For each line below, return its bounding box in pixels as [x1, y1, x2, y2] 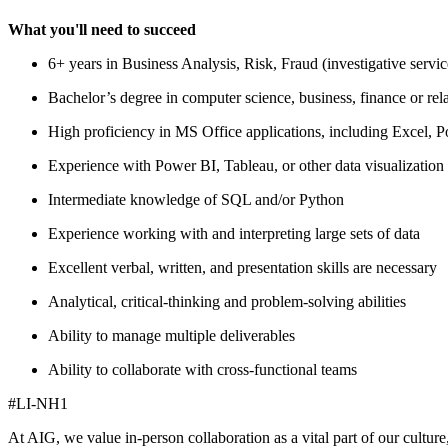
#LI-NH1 [8, 394, 68, 412]
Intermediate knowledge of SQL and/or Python [48, 190, 344, 208]
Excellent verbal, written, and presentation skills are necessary [48, 258, 437, 276]
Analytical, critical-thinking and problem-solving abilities [48, 292, 406, 310]
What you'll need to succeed [8, 20, 196, 38]
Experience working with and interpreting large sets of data [48, 224, 420, 242]
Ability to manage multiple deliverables [48, 326, 295, 344]
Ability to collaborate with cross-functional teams [48, 360, 357, 378]
